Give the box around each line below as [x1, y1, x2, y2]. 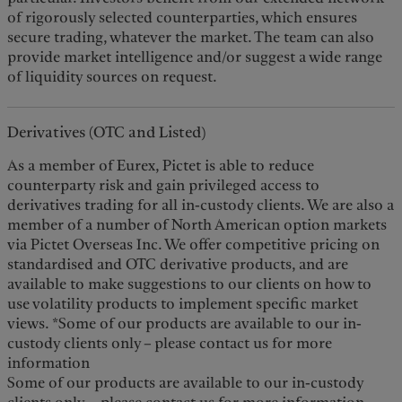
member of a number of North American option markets [7, 214, 388, 236]
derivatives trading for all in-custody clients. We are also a [7, 195, 395, 216]
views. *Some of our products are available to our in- [7, 313, 363, 335]
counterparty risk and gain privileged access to [7, 175, 320, 197]
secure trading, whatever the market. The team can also [7, 27, 375, 48]
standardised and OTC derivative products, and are [7, 254, 349, 275]
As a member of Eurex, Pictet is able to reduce [7, 155, 315, 177]
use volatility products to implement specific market [7, 293, 359, 315]
